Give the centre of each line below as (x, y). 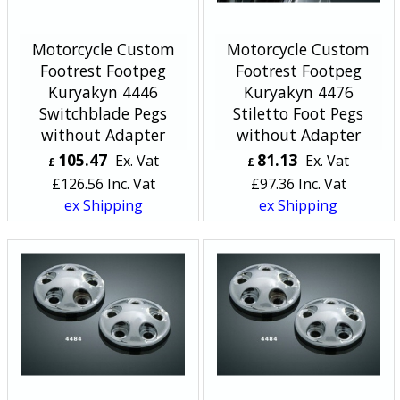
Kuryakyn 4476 (298, 92)
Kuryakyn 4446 (104, 92)
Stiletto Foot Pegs (299, 113)
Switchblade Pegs (104, 113)
